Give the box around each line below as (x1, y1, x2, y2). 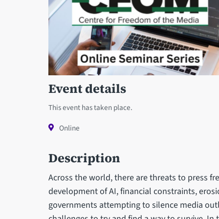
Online (58, 122, 80, 133)
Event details (48, 80, 126, 97)
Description (48, 150, 120, 166)
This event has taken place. (48, 102, 132, 113)
